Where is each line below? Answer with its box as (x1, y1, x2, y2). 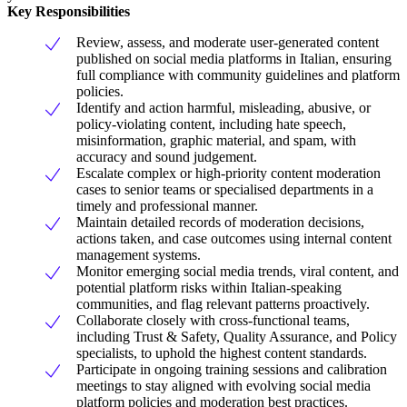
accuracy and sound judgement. (76, 149, 257, 165)
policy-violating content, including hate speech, (76, 116, 346, 133)
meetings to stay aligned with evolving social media (76, 378, 371, 394)
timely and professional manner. (76, 198, 258, 214)
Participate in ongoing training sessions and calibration (76, 362, 387, 378)
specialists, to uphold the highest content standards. (76, 345, 367, 362)
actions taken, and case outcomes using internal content (76, 231, 392, 247)
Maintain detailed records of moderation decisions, (76, 214, 364, 231)
